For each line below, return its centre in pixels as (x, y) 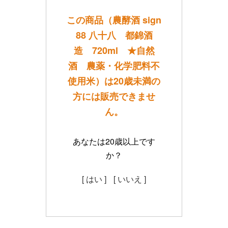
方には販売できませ (114, 96)
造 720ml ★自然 (114, 50)
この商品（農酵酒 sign (114, 20)
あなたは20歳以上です (114, 141)
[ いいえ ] (130, 179)
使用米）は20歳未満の (114, 81)
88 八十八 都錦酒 (114, 35)
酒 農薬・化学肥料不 (114, 65)
